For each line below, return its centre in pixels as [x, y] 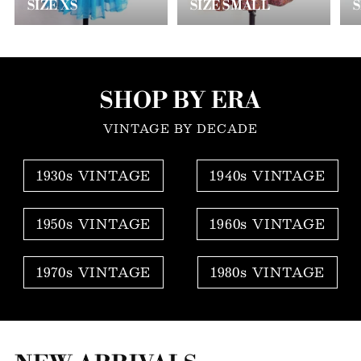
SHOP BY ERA [180, 101]
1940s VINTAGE [268, 176]
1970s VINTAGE [93, 272]
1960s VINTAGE [268, 224]
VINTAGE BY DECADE [180, 128]
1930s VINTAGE [93, 176]
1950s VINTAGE [93, 224]
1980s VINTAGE [268, 272]
